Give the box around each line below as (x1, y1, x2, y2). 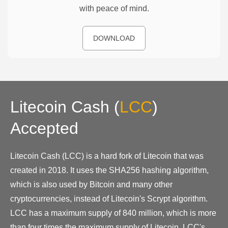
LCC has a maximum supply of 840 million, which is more (10, 208, 216, 217)
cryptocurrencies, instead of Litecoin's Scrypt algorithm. (10, 194, 208, 203)
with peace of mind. (79, 4, 149, 13)
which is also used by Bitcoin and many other (10, 180, 173, 189)
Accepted (10, 119, 78, 137)
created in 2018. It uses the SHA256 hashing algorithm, (10, 165, 209, 175)
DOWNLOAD (93, 34, 135, 42)
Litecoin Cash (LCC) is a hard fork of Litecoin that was (10, 151, 204, 160)
